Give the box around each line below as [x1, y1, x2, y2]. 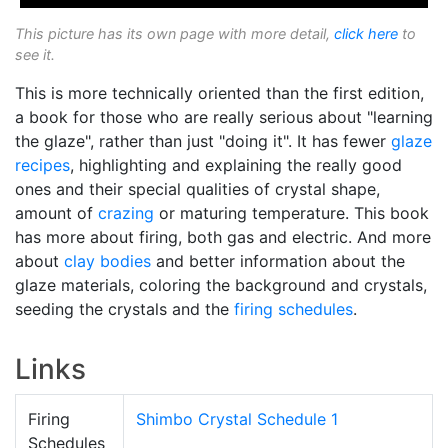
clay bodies [64, 251, 151, 272]
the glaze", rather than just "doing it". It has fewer [15, 131, 391, 152]
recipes [15, 155, 70, 176]
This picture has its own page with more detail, [15, 25, 334, 43]
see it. [15, 46, 55, 64]
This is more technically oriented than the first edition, [15, 83, 424, 104]
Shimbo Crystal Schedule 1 [136, 409, 338, 430]
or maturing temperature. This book [154, 203, 429, 224]
